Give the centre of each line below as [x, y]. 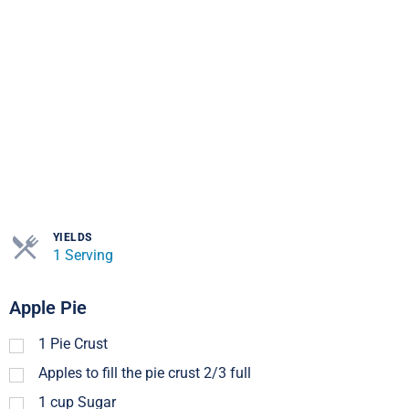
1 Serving [83, 256]
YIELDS [73, 238]
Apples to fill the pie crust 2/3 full [145, 372]
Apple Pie [48, 308]
